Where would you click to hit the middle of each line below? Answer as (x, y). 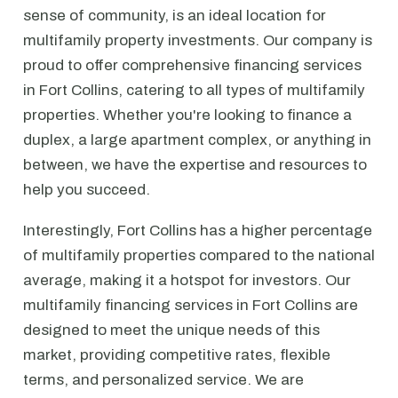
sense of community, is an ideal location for (175, 16)
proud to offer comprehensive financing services (192, 65)
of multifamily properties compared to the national (199, 255)
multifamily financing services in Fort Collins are (191, 305)
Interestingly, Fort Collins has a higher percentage (198, 231)
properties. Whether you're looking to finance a (187, 115)
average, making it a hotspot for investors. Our (187, 280)
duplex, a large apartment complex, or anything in (197, 140)
